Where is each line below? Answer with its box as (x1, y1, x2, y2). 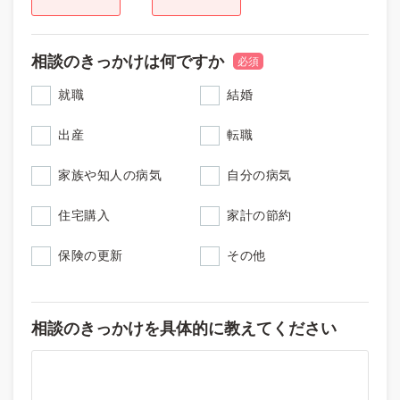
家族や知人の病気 (58, 167, 162, 182)
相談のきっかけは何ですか (31, 51, 224, 71)
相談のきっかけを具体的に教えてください (31, 319, 337, 337)
